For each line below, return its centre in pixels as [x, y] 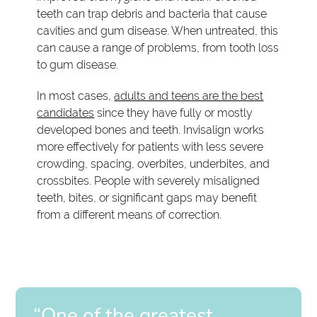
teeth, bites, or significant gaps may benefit [147, 197]
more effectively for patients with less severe [150, 146]
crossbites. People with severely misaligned [149, 180]
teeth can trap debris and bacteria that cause [152, 13]
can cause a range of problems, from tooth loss [158, 47]
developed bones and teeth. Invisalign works [151, 129]
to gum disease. [78, 64]
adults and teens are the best [189, 96]
